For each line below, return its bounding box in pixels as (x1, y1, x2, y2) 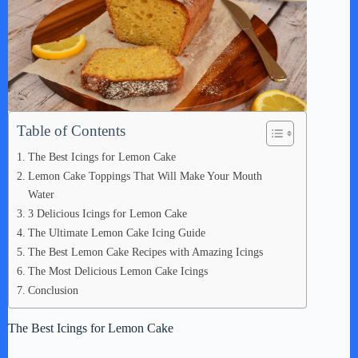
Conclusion (27, 284, 78, 296)
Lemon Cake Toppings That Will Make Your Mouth (27, 169, 262, 182)
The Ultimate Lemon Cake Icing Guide (27, 226, 205, 239)
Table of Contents (17, 122, 125, 139)
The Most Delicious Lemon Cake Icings (27, 265, 208, 277)
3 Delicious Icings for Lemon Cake (27, 207, 187, 220)
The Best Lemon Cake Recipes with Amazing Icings (27, 245, 263, 258)
